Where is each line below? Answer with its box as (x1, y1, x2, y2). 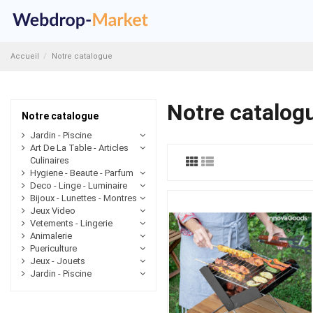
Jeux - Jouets (30, 256, 85, 267)
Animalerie (30, 231, 72, 242)
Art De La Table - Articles (30, 143, 129, 154)
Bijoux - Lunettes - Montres (30, 193, 137, 204)
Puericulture (30, 243, 77, 254)
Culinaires (30, 155, 69, 166)
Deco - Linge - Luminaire (30, 180, 127, 191)
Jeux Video (30, 205, 75, 217)
